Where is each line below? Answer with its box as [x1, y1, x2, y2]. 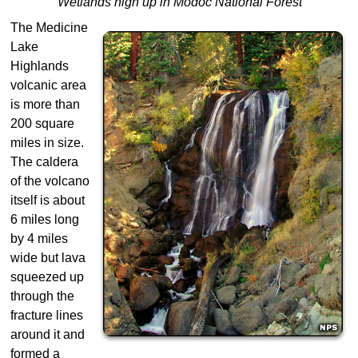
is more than [10, 97, 80, 112]
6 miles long [10, 213, 79, 227]
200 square [10, 117, 74, 131]
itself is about [10, 193, 85, 208]
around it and [10, 328, 85, 342]
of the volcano [10, 174, 89, 189]
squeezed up [10, 270, 84, 284]
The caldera [10, 155, 78, 169]
